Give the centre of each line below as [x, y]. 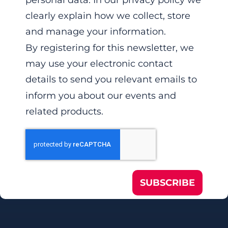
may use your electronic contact [99, 64]
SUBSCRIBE [167, 183]
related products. [64, 112]
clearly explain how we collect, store [108, 16]
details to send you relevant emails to [111, 80]
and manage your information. [96, 32]
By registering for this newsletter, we [110, 48]
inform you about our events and [101, 95]
